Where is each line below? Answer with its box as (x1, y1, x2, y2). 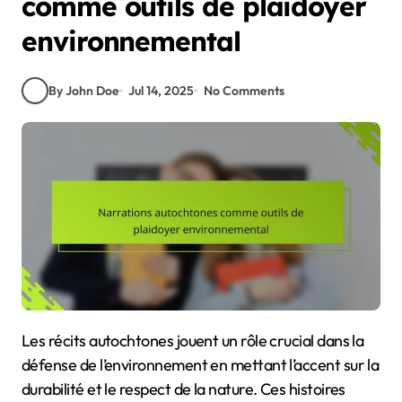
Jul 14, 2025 (128, 82, 195, 99)
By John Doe (48, 82, 119, 99)
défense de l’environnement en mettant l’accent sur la (22, 354, 380, 376)
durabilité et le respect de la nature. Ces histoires (22, 379, 345, 400)
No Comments (203, 82, 284, 99)
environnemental (22, 24, 240, 59)
